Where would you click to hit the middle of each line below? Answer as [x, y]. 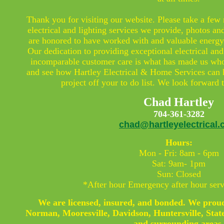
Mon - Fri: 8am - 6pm [179, 153]
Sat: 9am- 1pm [179, 163]
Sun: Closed [179, 174]
